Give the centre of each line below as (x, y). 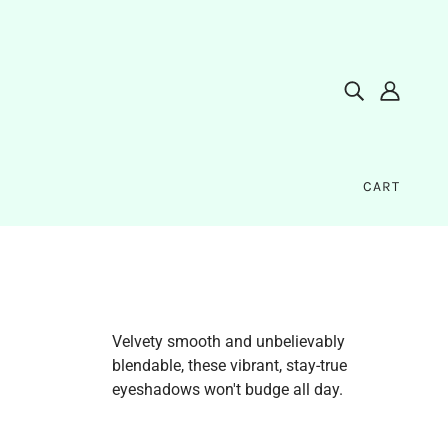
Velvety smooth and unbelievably (228, 341)
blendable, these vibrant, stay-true (229, 365)
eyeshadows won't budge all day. (227, 389)
